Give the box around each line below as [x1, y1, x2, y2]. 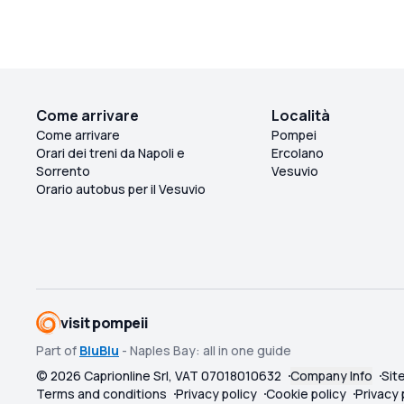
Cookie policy [266, 385, 346, 402]
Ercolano [271, 144, 324, 162]
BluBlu [79, 342, 119, 359]
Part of [36, 342, 79, 359]
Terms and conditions [36, 385, 167, 402]
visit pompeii [60, 313, 149, 334]
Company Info [290, 367, 372, 384]
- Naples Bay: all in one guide [119, 342, 291, 359]
